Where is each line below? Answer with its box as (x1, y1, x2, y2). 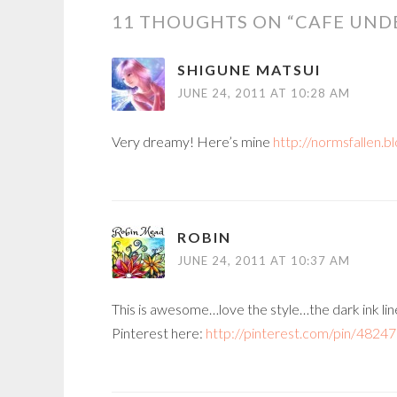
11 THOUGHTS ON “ (112, 11, 295, 33)
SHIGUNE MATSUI (177, 61, 321, 79)
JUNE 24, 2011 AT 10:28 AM (177, 86, 350, 101)
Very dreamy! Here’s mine (112, 133, 273, 151)
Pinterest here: (112, 324, 206, 342)
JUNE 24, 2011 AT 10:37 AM (177, 253, 350, 269)
